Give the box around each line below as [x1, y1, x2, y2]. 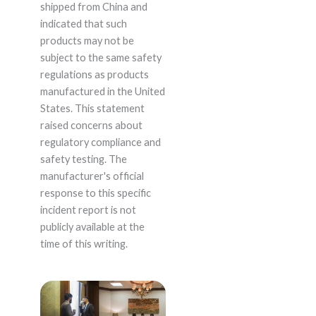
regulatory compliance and [39, 135, 161, 148]
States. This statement [39, 102, 145, 114]
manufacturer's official [39, 169, 144, 182]
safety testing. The [39, 152, 127, 165]
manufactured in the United [39, 85, 165, 97]
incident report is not [39, 203, 136, 216]
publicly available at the [39, 220, 145, 233]
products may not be [39, 34, 134, 47]
